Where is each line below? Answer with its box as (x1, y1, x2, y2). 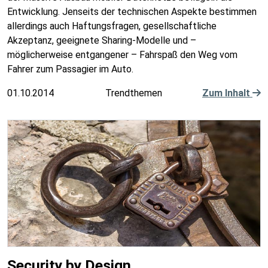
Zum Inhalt (202, 87, 252, 99)
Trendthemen (105, 87, 163, 99)
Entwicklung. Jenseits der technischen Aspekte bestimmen (7, 6, 257, 18)
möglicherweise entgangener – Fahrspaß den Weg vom (7, 49, 237, 61)
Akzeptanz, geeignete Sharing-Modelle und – (7, 35, 196, 47)
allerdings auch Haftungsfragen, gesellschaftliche (7, 20, 217, 32)
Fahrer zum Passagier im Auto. (7, 63, 133, 75)
